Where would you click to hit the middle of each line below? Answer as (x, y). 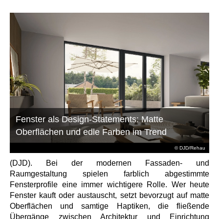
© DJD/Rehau (190, 148)
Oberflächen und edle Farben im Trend (91, 132)
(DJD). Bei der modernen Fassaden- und (109, 163)
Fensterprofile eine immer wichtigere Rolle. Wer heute (109, 184)
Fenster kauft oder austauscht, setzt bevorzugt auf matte (109, 195)
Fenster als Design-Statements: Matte (90, 119)
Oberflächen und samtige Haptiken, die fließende (109, 206)
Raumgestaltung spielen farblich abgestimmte (109, 174)
